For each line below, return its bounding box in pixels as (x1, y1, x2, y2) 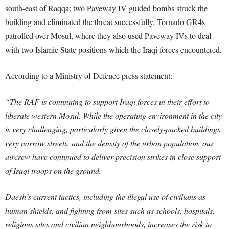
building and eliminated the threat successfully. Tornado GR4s (5, 16, 205, 27)
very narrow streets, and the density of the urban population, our (5, 138, 214, 148)
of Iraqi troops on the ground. (5, 165, 101, 176)
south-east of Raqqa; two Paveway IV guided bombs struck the (5, 3, 208, 13)
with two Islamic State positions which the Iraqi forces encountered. (5, 44, 222, 55)
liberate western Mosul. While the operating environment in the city (5, 110, 222, 121)
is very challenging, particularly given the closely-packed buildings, (5, 124, 222, 134)
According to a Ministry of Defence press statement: (5, 70, 172, 81)
